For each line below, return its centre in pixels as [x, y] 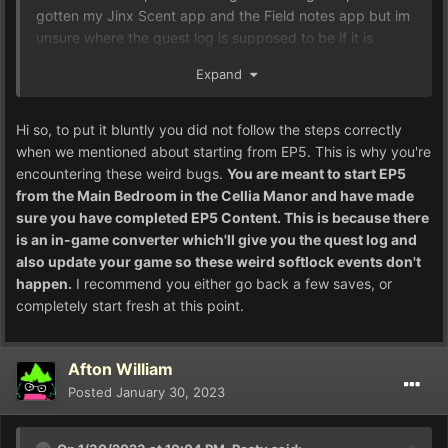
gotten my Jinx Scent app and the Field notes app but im [223, 16]
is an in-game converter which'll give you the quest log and [216, 240]
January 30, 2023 [170, 392]
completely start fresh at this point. [130, 306]
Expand [222, 74]
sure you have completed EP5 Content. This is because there [222, 218]
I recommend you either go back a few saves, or [232, 284]
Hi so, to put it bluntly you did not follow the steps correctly [209, 130]
